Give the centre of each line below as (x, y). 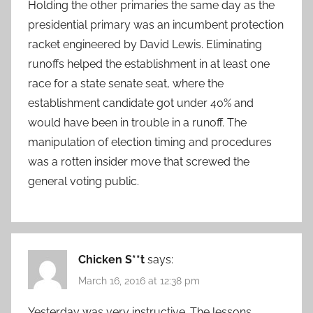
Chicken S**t (111, 259)
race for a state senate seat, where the (126, 83)
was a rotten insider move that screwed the (139, 161)
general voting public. (83, 181)
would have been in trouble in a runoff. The (137, 122)
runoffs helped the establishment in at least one (149, 64)
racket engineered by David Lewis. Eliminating (145, 44)
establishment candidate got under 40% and (141, 103)
